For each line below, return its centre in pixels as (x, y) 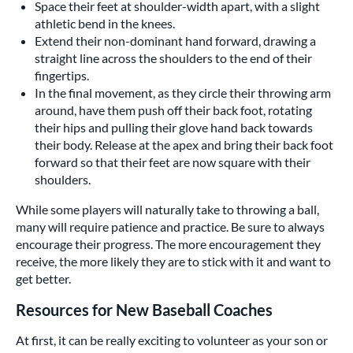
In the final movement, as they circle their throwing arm (183, 93)
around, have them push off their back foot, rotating (173, 110)
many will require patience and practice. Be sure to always (170, 227)
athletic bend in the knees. (105, 24)
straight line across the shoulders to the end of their (173, 58)
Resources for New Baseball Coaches (144, 310)
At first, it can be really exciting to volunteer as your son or (172, 340)
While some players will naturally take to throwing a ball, (167, 210)
